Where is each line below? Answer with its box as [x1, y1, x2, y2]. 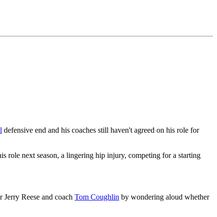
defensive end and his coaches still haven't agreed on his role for [2, 125, 199, 134]
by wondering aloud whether [119, 192, 209, 201]
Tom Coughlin [75, 192, 119, 201]
